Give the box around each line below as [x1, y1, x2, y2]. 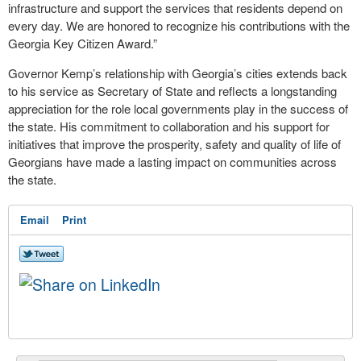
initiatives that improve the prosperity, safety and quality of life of [8, 135, 341, 152]
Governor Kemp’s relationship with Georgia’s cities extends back [8, 64, 347, 81]
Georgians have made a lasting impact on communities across [8, 153, 337, 170]
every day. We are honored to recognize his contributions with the [8, 17, 350, 34]
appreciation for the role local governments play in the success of [8, 100, 348, 117]
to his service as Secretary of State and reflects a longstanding [8, 82, 337, 99]
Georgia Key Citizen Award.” [8, 35, 157, 52]
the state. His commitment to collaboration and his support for [8, 118, 330, 135]
